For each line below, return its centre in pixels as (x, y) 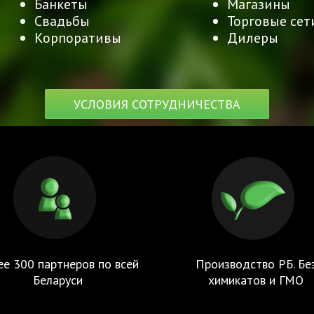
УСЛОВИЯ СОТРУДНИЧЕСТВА (157, 104)
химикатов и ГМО (256, 280)
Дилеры (253, 37)
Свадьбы (62, 21)
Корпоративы (78, 37)
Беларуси (58, 280)
